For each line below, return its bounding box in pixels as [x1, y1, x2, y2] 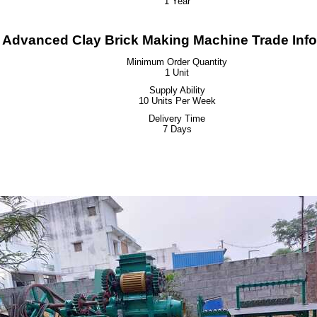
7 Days [162, 124, 192, 134]
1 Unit [165, 67, 189, 78]
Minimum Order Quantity [127, 57, 227, 67]
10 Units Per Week [138, 96, 216, 106]
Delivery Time [149, 113, 205, 124]
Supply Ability [149, 85, 205, 96]
